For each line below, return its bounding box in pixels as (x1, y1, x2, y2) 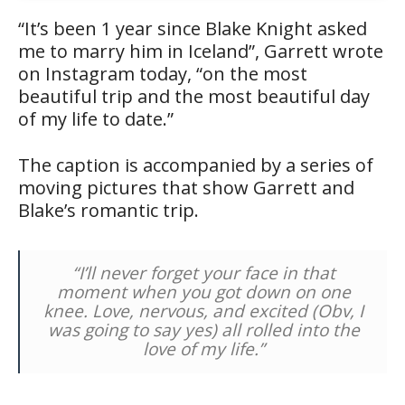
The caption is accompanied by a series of (18, 153, 373, 178)
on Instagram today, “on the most (18, 61, 307, 87)
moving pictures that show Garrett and (18, 175, 354, 201)
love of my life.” (142, 337, 265, 362)
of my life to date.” (18, 107, 174, 132)
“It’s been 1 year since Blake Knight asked (18, 16, 367, 42)
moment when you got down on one (56, 280, 351, 305)
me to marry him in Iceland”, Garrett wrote (18, 39, 383, 64)
